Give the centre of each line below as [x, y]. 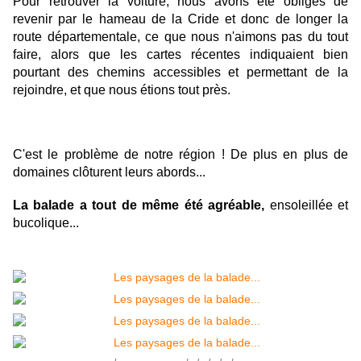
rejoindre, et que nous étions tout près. [123, 90]
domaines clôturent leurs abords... [109, 172]
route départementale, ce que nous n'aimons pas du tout [180, 37]
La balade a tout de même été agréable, [139, 205]
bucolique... [46, 223]
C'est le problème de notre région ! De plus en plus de [180, 155]
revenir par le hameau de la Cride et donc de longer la [180, 19]
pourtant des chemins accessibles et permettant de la [180, 73]
